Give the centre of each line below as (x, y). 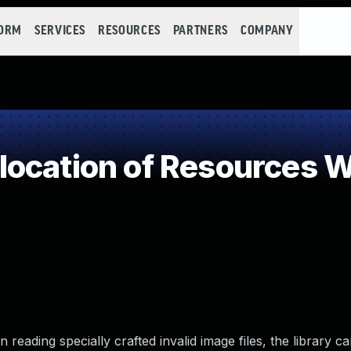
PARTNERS (200, 31)
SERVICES (60, 31)
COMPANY (267, 31)
